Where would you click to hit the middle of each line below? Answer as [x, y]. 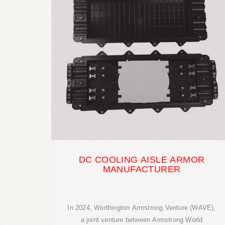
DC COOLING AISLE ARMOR [142, 160]
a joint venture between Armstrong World [142, 220]
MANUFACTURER [142, 170]
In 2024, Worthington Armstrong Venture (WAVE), [142, 208]
